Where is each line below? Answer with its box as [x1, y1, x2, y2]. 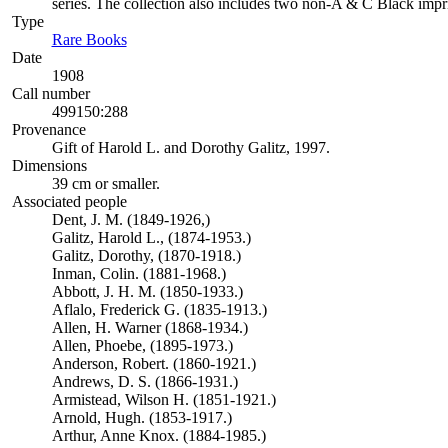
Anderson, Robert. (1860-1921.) [51, 355, 256, 372]
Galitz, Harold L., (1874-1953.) [51, 229, 251, 246]
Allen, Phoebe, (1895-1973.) [51, 337, 233, 354]
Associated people [11, 193, 127, 210]
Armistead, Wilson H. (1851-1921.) [51, 391, 276, 408]
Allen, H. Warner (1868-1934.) [51, 319, 248, 336]
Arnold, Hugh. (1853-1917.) [51, 409, 232, 426]
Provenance [11, 121, 86, 138]
